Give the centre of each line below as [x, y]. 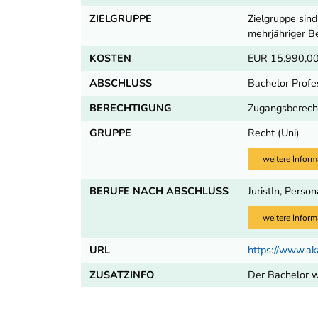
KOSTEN [110, 59]
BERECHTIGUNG [131, 108]
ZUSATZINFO [122, 274]
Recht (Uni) [274, 133]
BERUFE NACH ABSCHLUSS [159, 191]
